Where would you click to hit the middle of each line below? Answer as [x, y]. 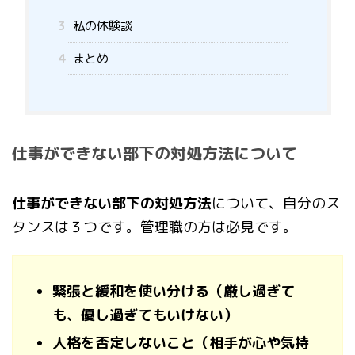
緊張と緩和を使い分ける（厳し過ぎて [174, 292]
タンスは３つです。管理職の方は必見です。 [155, 227]
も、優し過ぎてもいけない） [145, 315]
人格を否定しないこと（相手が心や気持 [181, 343]
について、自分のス [276, 204]
